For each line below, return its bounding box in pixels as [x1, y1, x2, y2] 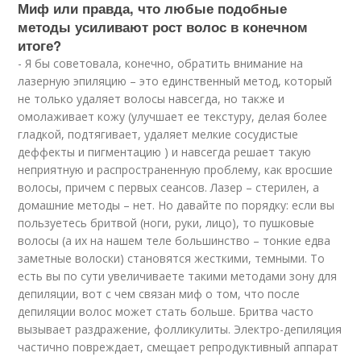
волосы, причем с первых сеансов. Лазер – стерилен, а [18, 180, 320, 196]
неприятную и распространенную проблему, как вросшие [18, 162, 334, 178]
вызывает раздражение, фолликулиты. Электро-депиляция [18, 322, 342, 338]
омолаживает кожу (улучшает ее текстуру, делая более [18, 109, 328, 125]
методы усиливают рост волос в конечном [18, 17, 309, 37]
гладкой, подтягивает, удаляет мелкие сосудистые [18, 127, 299, 143]
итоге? [18, 35, 62, 56]
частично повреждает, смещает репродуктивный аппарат [18, 339, 339, 355]
